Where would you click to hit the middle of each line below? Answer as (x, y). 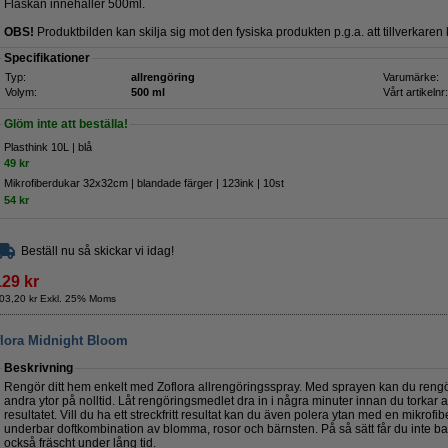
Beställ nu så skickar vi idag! (97, 251)
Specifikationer (47, 58)
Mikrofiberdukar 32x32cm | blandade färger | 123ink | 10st (144, 183)
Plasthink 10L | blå (48, 147)
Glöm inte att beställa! (66, 124)
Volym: (21, 92)
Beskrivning (38, 368)
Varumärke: (411, 77)
